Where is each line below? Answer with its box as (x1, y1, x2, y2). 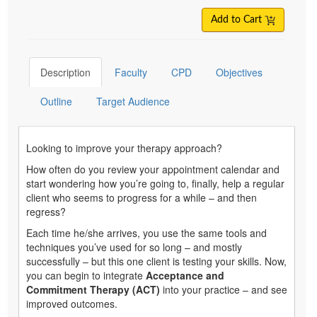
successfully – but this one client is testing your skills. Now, (26, 254, 287, 269)
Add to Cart (211, 15, 265, 25)
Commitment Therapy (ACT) (26, 282, 160, 297)
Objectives (216, 65, 263, 80)
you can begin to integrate (26, 268, 146, 283)
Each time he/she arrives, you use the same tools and (26, 226, 267, 241)
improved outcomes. (26, 296, 117, 311)
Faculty (115, 65, 147, 80)
